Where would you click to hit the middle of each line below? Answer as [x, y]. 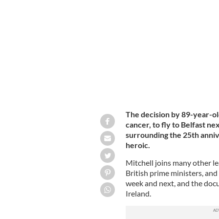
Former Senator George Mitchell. [156, 18]
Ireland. [138, 193]
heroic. [138, 145]
